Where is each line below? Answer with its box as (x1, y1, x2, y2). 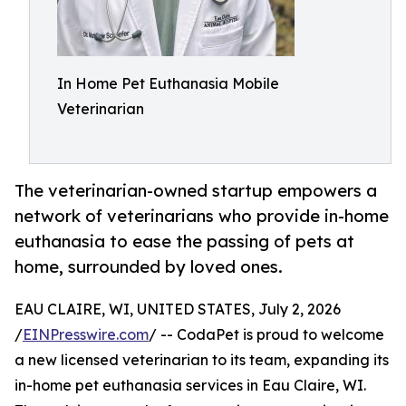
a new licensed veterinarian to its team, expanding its (14, 351, 389, 370)
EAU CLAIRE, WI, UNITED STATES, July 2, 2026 (14, 300, 341, 319)
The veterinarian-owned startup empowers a (14, 180, 377, 201)
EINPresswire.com (23, 325, 149, 344)
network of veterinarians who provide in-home (14, 206, 389, 227)
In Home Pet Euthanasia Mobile (57, 74, 279, 92)
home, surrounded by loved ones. (14, 256, 283, 277)
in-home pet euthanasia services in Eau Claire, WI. (14, 376, 366, 395)
